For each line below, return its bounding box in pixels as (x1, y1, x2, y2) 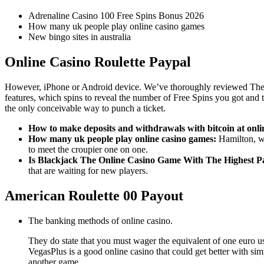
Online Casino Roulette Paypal (5, 54, 191, 70)
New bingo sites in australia (28, 32, 131, 42)
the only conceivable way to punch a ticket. (5, 103, 166, 114)
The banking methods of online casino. (28, 215, 173, 226)
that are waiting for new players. (28, 166, 148, 176)
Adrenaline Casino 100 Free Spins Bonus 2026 (28, 11, 204, 21)
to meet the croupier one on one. (28, 144, 148, 155)
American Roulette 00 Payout (5, 188, 183, 204)
